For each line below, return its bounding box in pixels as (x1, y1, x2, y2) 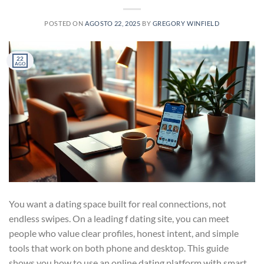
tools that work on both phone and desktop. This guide (9, 242, 229, 253)
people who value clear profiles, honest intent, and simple (9, 227, 239, 239)
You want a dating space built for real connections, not (9, 197, 226, 209)
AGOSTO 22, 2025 (84, 19, 141, 27)
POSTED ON (44, 19, 85, 27)
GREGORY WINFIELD (152, 19, 220, 27)
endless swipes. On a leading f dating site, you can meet (9, 212, 229, 224)
